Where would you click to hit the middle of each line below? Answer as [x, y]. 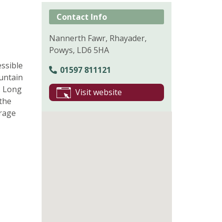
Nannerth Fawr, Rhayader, [98, 38]
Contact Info [82, 17]
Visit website [98, 92]
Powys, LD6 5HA [79, 50]
